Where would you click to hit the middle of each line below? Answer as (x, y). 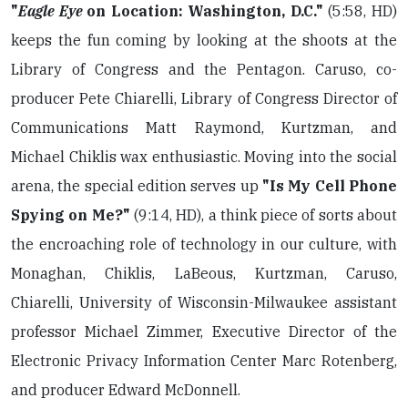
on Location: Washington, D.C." (208, 11)
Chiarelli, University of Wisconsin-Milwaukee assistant (204, 302)
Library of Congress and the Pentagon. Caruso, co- (204, 69)
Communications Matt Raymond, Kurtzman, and (204, 127)
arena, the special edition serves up (137, 186)
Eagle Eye (53, 11)
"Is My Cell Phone (330, 186)
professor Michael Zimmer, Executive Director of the (204, 331)
